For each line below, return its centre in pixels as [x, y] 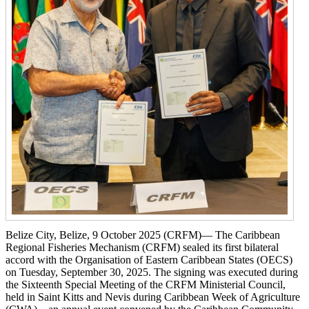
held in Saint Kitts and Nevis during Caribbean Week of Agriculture [153, 297]
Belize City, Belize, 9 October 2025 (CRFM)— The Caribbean [143, 235]
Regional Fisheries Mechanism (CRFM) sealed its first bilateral [142, 247]
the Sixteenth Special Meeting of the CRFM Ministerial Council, [146, 285]
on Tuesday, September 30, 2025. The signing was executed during [152, 272]
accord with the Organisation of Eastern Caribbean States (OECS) [149, 260]
